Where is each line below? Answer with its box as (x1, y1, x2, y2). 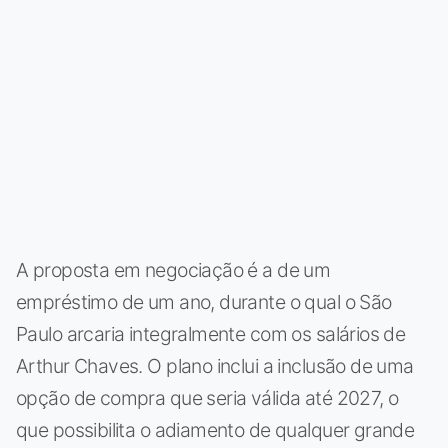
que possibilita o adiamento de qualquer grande (16, 418, 415, 443)
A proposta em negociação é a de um (16, 258, 331, 283)
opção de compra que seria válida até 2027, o (16, 386, 399, 411)
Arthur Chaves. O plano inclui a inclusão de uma (16, 354, 414, 379)
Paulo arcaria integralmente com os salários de (16, 322, 406, 347)
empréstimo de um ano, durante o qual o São (16, 290, 392, 315)
